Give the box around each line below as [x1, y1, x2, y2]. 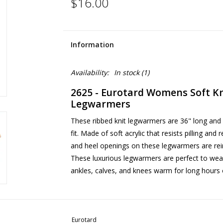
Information [70, 40, 114, 49]
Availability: [70, 68, 109, 77]
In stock [113, 68, 139, 77]
